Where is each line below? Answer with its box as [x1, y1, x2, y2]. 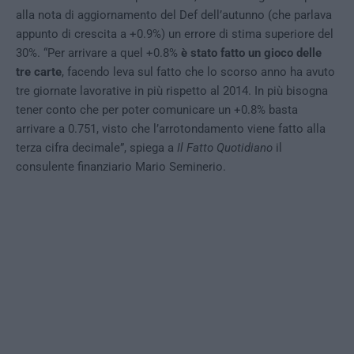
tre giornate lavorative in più [16, 84, 163, 98]
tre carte [16, 65, 62, 79]
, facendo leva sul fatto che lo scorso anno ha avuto [62, 65, 335, 79]
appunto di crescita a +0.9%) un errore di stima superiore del [16, 27, 333, 41]
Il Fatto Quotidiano [177, 141, 273, 155]
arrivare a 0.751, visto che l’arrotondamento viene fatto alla [16, 122, 326, 136]
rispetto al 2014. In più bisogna [166, 84, 328, 98]
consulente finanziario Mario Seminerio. [16, 160, 226, 174]
